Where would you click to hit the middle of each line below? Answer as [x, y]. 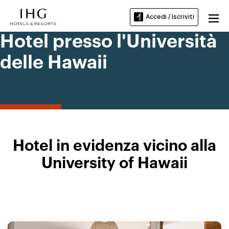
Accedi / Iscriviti [170, 17]
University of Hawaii [114, 164]
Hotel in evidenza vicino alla [114, 146]
